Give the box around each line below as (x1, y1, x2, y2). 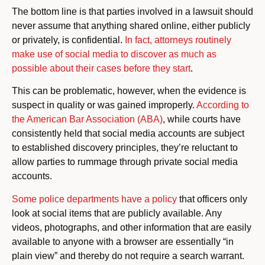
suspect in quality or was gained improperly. (12, 100, 196, 111)
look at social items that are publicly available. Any (12, 208, 222, 218)
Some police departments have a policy (12, 193, 177, 204)
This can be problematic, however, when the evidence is (12, 86, 246, 96)
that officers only (177, 193, 247, 204)
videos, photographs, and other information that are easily (12, 222, 251, 232)
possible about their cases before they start (12, 63, 190, 73)
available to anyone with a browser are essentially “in (12, 236, 234, 247)
